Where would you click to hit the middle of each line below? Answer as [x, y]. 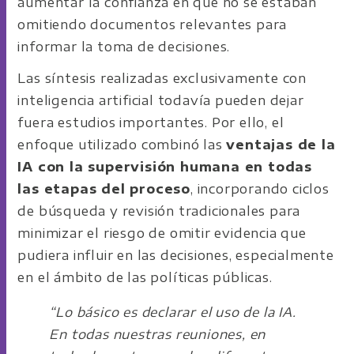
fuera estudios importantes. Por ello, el [151, 122]
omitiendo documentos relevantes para [153, 24]
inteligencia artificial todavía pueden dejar [161, 100]
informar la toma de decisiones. [124, 46]
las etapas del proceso [104, 188]
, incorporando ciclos [260, 188]
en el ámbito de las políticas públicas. [145, 277]
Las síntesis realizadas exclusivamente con [162, 78]
